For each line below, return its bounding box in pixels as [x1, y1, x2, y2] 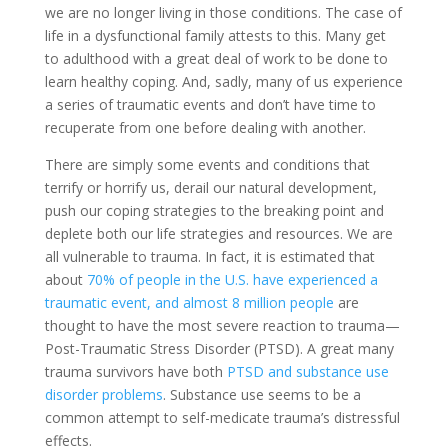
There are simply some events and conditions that [44, 154, 370, 174]
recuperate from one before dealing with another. [44, 117, 366, 137]
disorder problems [44, 384, 163, 404]
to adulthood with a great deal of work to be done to [44, 48, 388, 68]
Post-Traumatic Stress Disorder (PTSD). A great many [44, 338, 394, 358]
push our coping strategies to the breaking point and [44, 200, 384, 220]
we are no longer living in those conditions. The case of [44, 2, 402, 22]
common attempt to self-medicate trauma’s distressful [44, 407, 400, 427]
